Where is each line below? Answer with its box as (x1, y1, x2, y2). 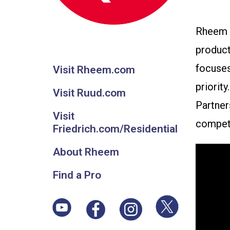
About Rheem (53, 145, 120, 158)
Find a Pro (53, 168, 102, 181)
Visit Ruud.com (53, 86, 126, 99)
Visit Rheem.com (53, 63, 136, 76)
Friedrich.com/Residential (53, 122, 178, 135)
